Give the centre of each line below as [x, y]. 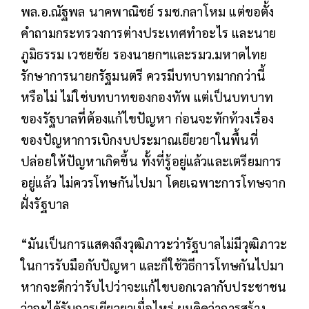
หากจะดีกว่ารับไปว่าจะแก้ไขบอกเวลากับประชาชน [154, 287]
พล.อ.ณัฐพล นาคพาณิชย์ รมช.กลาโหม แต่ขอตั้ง [148, 11]
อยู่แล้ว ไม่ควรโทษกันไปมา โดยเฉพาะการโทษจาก [153, 182]
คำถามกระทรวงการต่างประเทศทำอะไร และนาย [149, 33]
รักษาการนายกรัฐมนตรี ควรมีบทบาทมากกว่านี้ [143, 76]
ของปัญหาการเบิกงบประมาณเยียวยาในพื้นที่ [140, 140]
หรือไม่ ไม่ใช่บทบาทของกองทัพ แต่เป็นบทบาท [147, 97]
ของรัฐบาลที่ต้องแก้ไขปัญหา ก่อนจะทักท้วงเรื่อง [148, 118]
